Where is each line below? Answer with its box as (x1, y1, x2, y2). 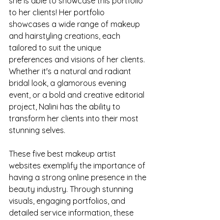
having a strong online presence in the (9, 172, 148, 183)
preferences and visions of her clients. (9, 55, 147, 65)
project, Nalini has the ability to (9, 102, 122, 112)
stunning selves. (9, 125, 65, 136)
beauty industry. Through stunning (9, 184, 135, 194)
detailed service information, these (9, 208, 136, 218)
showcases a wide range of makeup (9, 19, 142, 29)
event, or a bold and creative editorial (9, 90, 146, 100)
